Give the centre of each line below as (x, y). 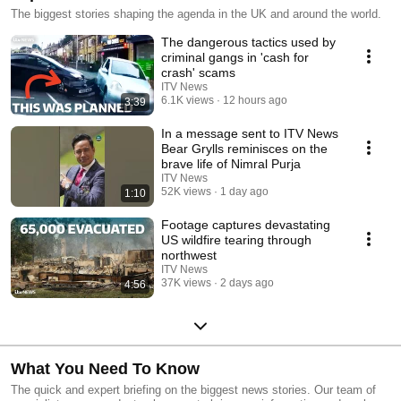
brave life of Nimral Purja (231, 164)
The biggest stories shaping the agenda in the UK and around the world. (196, 14)
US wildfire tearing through (236, 240)
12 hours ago (255, 101)
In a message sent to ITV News (250, 134)
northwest (189, 256)
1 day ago (244, 192)
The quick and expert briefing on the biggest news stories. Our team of (193, 390)
